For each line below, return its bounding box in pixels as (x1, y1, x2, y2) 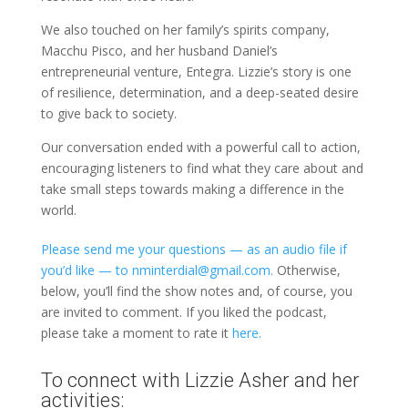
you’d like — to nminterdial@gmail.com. (40, 260, 273, 279)
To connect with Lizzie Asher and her (40, 368, 360, 392)
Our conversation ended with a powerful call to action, (40, 138, 361, 156)
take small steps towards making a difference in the (40, 179, 344, 198)
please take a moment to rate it (40, 323, 232, 342)
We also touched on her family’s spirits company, (40, 20, 330, 38)
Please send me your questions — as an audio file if (40, 240, 347, 258)
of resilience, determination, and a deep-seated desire (40, 83, 359, 101)
